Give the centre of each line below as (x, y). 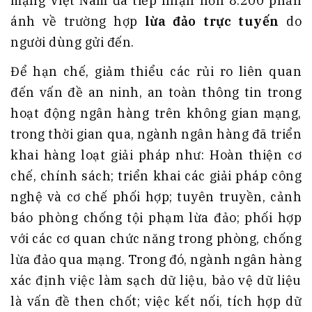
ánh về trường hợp (78, 22)
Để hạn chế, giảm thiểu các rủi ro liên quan (156, 72)
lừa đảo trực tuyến (212, 22)
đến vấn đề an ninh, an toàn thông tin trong (156, 93)
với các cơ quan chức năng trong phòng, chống (156, 239)
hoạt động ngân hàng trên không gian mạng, (156, 114)
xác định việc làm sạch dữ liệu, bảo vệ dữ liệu (156, 281)
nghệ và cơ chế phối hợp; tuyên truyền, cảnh (156, 197)
